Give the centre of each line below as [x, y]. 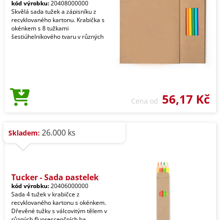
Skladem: [24, 133]
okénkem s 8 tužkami [40, 28]
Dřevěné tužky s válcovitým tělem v [59, 211]
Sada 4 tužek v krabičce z [45, 194]
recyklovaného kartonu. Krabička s [58, 20]
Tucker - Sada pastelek [55, 177]
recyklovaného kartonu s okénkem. [59, 203]
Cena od [147, 101]
